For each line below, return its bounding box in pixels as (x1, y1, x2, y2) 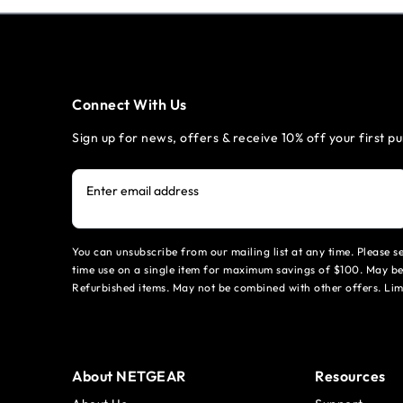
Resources (315, 367, 386, 385)
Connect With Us (72, 95, 187, 113)
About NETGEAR (72, 367, 186, 385)
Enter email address (86, 182, 199, 199)
